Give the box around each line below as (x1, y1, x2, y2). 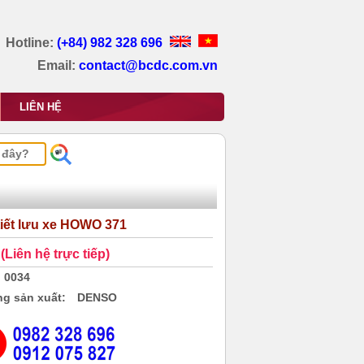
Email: (37, 58, 76, 72)
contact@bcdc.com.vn (79, 58, 218, 72)
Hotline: (6, 36, 57, 50)
